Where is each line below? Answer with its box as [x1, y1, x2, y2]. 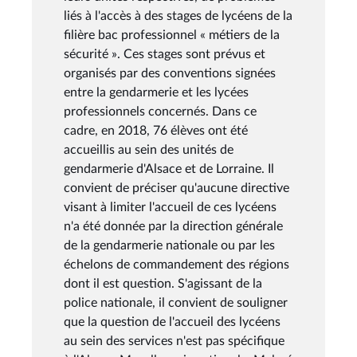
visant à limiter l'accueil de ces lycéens [64, 200, 277, 214]
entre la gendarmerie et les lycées [64, 85, 249, 99]
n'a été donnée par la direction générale [64, 219, 283, 233]
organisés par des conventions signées [64, 66, 276, 80]
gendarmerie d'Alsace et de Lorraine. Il [64, 162, 274, 175]
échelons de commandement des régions [64, 257, 289, 271]
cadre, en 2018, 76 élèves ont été [64, 124, 248, 137]
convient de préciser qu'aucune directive [64, 181, 289, 194]
